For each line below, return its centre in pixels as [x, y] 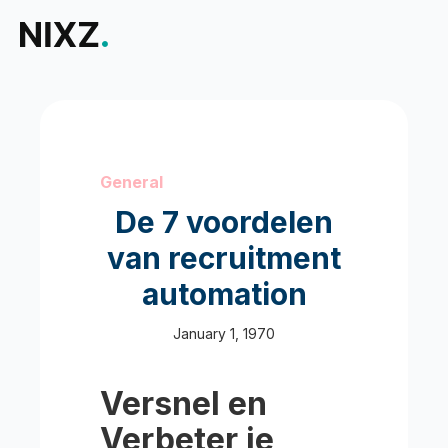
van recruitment [224, 258]
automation [224, 294]
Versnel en [183, 403]
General [131, 182]
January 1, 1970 [224, 333]
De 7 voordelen [224, 222]
